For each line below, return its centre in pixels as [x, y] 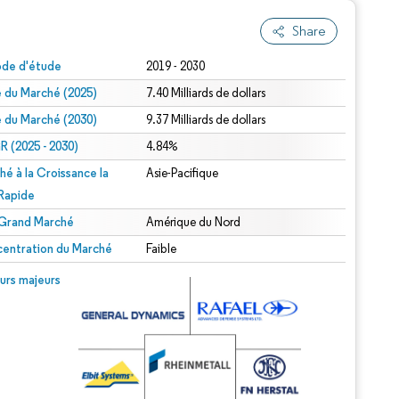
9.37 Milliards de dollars [206, 120]
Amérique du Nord [194, 222]
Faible [162, 249]
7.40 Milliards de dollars [206, 93]
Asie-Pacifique [183, 173]
